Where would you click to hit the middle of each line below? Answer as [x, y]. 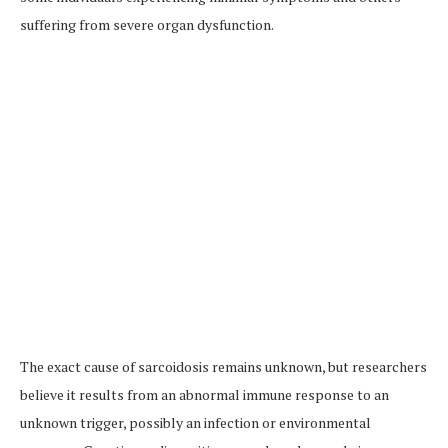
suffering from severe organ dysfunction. [147, 24]
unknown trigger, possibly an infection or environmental [195, 422]
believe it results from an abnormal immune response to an [204, 394]
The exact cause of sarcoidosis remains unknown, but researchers [223, 366]
